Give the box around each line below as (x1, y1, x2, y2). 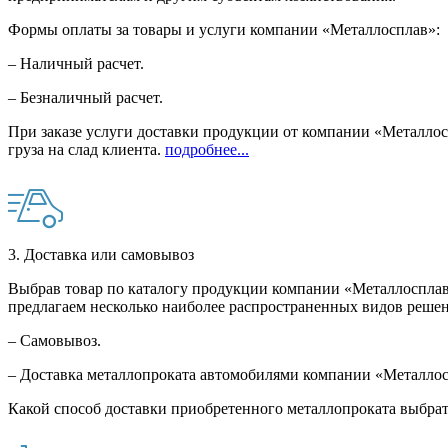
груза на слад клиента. (8, 141, 165, 159)
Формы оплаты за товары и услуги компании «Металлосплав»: (8, 21, 440, 39)
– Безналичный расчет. (8, 89, 167, 107)
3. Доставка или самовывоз (8, 246, 194, 264)
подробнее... (165, 141, 249, 159)
